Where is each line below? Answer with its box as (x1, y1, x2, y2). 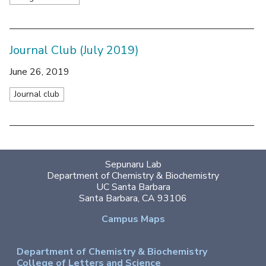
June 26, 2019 (9, 65, 69, 78)
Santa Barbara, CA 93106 (79, 191, 187, 205)
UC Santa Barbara (96, 180, 170, 194)
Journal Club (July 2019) (9, 42, 139, 58)
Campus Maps (101, 212, 165, 226)
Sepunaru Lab (104, 157, 161, 171)
